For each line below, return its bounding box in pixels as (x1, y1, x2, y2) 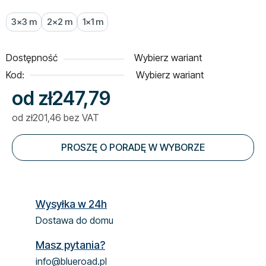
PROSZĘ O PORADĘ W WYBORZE (61, 141, 205, 153)
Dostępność (6, 51, 58, 64)
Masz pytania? (36, 238, 105, 251)
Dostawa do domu (36, 214, 113, 226)
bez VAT (61, 111, 99, 123)
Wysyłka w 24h (36, 197, 107, 210)
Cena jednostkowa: (11, 129, 93, 142)
